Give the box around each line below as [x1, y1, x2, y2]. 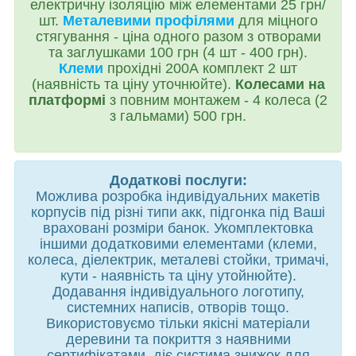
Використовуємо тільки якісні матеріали [46, 315, 310, 331]
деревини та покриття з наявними [65, 331, 291, 347]
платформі [29, 91, 110, 108]
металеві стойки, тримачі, [156, 251, 329, 268]
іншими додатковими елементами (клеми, [39, 235, 317, 252]
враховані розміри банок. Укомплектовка [43, 219, 313, 236]
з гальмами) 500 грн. [110, 107, 246, 124]
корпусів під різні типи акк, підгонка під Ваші [31, 203, 325, 220]
